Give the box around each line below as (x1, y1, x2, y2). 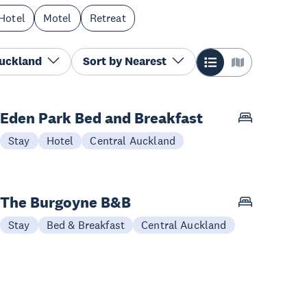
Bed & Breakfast (46, 218, 125, 232)
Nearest (125, 54, 167, 69)
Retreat (89, 11, 126, 25)
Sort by (83, 54, 125, 69)
